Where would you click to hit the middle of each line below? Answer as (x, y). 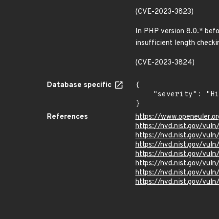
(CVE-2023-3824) (165, 63)
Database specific (80, 85)
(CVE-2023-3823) (164, 12)
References (67, 117)
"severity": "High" (144, 95)
